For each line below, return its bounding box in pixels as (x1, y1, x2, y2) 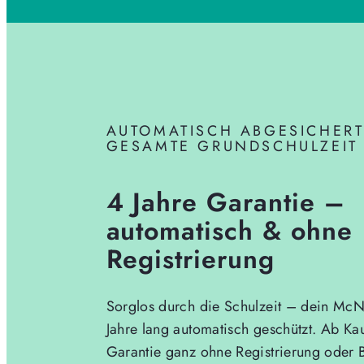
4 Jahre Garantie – (106, 183, 345, 221)
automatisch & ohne (106, 211, 353, 249)
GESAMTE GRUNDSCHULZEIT (106, 135, 358, 157)
